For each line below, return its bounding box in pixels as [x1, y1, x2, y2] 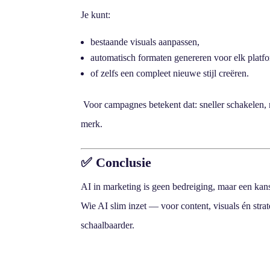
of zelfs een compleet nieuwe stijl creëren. [90, 67, 250, 78]
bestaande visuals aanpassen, [90, 36, 200, 47]
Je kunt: [81, 9, 111, 20]
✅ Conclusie [81, 154, 152, 170]
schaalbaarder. [81, 219, 135, 230]
